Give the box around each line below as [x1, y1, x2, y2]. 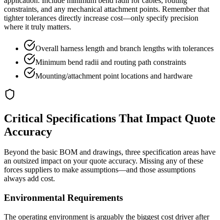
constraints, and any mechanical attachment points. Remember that [4, 4, 209, 13]
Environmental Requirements [4, 192, 123, 203]
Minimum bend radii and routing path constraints [35, 57, 186, 66]
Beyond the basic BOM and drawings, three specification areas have [4, 148, 216, 157]
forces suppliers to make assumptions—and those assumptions [4, 165, 195, 174]
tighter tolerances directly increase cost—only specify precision [4, 13, 198, 22]
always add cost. [4, 174, 55, 183]
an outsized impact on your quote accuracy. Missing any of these [4, 157, 203, 165]
